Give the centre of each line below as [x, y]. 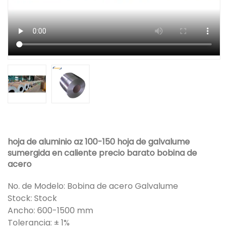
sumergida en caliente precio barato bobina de [102, 153]
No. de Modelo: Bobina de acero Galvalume [93, 186]
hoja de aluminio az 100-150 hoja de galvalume [99, 141]
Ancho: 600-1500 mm [50, 210]
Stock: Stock [32, 198]
